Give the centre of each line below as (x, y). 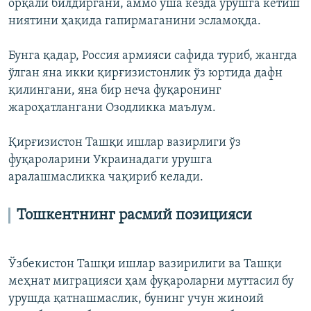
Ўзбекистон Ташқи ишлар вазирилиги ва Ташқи (145, 264)
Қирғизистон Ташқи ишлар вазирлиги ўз (125, 143)
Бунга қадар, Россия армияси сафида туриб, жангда (153, 56)
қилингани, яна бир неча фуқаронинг (115, 91)
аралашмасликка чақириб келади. (106, 178)
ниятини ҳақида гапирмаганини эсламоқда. (135, 22)
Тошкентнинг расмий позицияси (134, 216)
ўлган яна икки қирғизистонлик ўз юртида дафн (145, 74)
